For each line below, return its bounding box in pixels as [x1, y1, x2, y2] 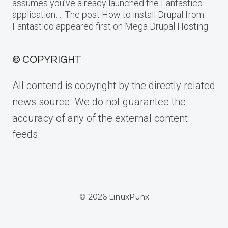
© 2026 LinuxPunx [79, 192, 149, 202]
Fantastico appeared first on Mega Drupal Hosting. [12, 21, 210, 32]
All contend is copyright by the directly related [12, 79, 215, 92]
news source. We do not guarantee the [12, 96, 186, 108]
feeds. [12, 128, 40, 140]
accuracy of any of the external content [12, 112, 188, 124]
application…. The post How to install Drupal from [12, 9, 204, 20]
